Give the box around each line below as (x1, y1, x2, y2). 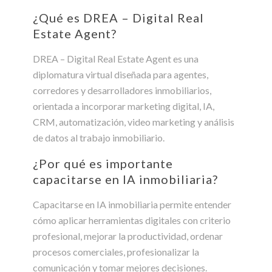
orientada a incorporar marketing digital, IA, (33, 100, 214, 112)
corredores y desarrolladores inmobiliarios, (33, 84, 211, 96)
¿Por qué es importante (33, 155, 173, 171)
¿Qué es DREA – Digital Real (33, 10, 204, 25)
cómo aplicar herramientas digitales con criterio (33, 214, 231, 226)
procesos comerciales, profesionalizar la (33, 245, 199, 257)
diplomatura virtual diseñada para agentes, (33, 68, 208, 80)
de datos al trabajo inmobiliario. (33, 131, 165, 143)
